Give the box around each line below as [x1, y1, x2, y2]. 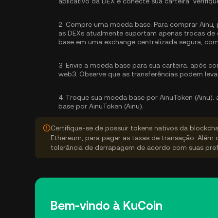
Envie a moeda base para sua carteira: [66, 61, 188, 69]
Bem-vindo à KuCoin [51, 199, 163, 213]
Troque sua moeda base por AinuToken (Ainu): [66, 93, 214, 101]
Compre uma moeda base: [66, 20, 152, 28]
